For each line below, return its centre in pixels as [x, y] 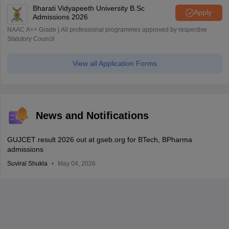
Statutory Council [31, 39]
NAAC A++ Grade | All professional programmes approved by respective [107, 29]
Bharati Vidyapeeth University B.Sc [88, 8]
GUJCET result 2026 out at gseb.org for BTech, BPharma [99, 139]
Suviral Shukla [27, 163]
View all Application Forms [114, 63]
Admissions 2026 [60, 17]
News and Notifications [92, 115]
